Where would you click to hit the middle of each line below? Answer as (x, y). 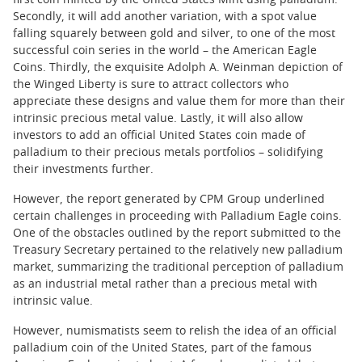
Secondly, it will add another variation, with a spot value (165, 17)
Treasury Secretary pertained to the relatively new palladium (178, 251)
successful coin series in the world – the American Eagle (165, 51)
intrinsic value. (53, 302)
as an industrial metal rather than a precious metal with (165, 285)
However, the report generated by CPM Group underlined (169, 200)
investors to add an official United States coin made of (159, 136)
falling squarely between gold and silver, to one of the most (174, 34)
